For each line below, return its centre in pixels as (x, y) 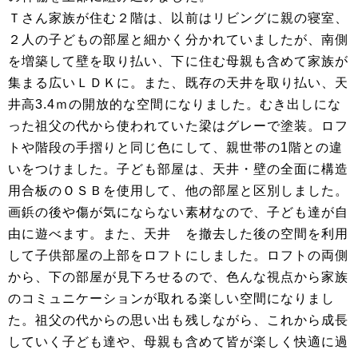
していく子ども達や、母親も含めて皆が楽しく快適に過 (179, 342)
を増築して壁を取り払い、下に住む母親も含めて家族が (179, 62)
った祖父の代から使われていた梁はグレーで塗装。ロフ (178, 126)
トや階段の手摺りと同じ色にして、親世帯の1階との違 (176, 148)
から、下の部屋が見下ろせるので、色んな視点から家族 (179, 277)
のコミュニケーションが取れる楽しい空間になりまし (171, 299)
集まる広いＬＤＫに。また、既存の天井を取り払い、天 (179, 83)
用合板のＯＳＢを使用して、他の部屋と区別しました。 (178, 191)
